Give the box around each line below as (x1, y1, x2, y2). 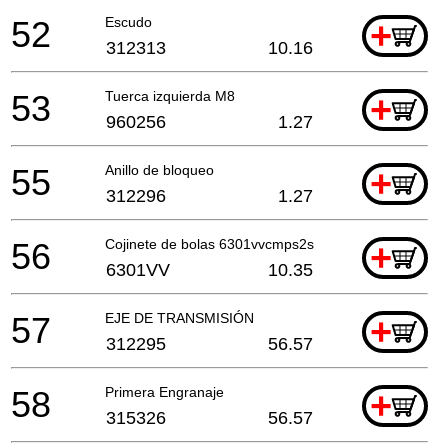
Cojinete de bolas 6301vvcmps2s (105, 235, 314, 252)
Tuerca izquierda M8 (105, 87, 235, 104)
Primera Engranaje (105, 383, 224, 400)
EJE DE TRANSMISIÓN (105, 309, 254, 326)
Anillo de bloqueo (105, 161, 214, 178)
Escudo (105, 13, 152, 30)
